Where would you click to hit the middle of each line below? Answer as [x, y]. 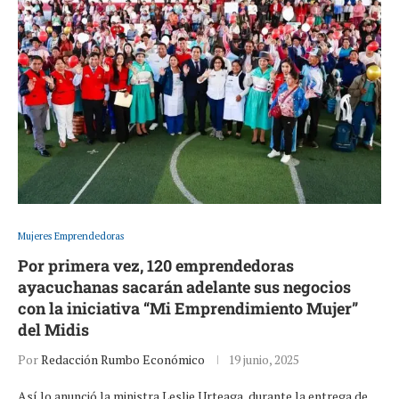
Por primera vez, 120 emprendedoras [156, 266]
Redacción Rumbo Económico [123, 360]
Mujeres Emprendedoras [71, 236]
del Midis [53, 330]
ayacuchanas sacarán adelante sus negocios [184, 287]
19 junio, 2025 [264, 360]
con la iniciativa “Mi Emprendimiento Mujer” [188, 309]
